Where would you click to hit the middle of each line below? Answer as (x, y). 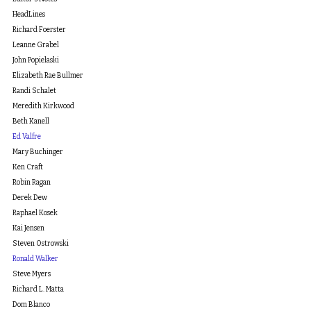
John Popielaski (36, 60)
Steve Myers (32, 274)
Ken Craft (28, 167)
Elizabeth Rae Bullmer (48, 76)
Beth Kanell (31, 121)
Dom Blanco (31, 305)
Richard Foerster (39, 30)
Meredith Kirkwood (43, 106)
